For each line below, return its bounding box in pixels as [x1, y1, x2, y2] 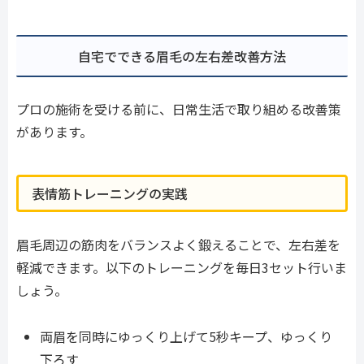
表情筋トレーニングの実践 [32, 183, 188, 203]
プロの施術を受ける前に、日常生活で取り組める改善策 [16, 99, 341, 119]
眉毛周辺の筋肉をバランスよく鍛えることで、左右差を [16, 234, 340, 254]
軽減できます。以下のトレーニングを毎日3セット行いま [16, 257, 347, 277]
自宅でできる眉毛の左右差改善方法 [78, 45, 286, 66]
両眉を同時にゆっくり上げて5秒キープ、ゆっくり [40, 326, 333, 346]
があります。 [16, 122, 93, 142]
